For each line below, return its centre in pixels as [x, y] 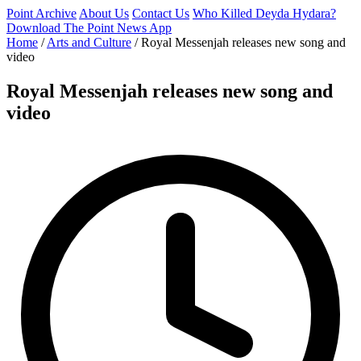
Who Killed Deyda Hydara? [264, 13]
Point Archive [41, 13]
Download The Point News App [89, 28]
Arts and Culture [89, 42]
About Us [104, 13]
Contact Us [161, 13]
